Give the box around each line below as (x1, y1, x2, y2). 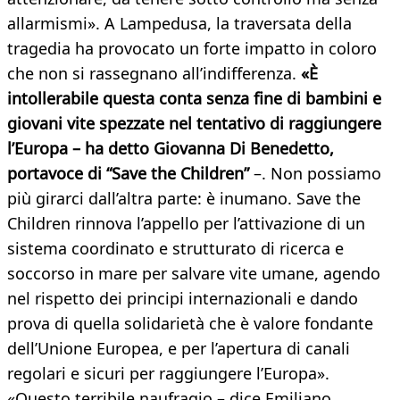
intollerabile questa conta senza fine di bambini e (7, 87, 381, 110)
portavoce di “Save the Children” (7, 162, 249, 185)
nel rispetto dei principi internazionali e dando (7, 287, 358, 310)
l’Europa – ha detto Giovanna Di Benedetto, (7, 137, 334, 160)
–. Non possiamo (249, 162, 381, 185)
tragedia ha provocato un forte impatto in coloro (7, 37, 377, 60)
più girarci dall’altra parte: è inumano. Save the (7, 187, 361, 210)
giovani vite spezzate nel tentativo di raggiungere (7, 112, 381, 135)
